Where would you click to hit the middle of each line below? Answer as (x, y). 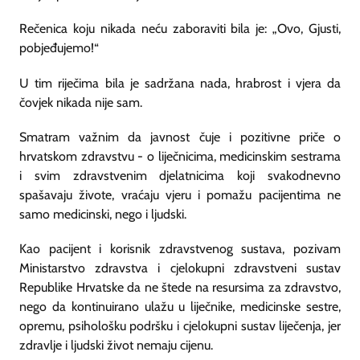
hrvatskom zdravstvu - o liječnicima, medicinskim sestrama (180, 156)
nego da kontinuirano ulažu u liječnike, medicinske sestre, (180, 307)
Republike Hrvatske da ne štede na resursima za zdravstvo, (180, 288)
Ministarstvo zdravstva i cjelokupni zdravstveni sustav (180, 268)
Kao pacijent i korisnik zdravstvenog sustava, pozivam (180, 249)
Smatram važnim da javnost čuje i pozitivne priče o (180, 137)
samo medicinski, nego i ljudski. (103, 214)
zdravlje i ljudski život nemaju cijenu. (116, 346)
